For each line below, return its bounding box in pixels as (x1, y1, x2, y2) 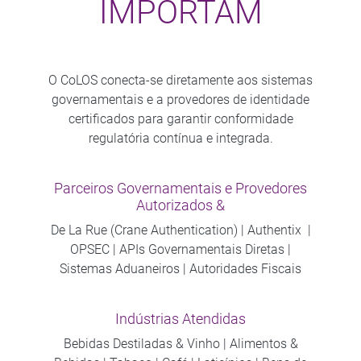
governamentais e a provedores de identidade (52, 91, 309, 107)
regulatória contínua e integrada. (88, 130, 273, 146)
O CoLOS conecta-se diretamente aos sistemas (48, 72, 313, 88)
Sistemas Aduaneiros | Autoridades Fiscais (60, 260, 301, 276)
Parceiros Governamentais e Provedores (54, 180, 307, 197)
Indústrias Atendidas (115, 310, 246, 327)
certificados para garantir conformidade (68, 110, 293, 127)
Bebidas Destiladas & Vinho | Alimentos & (63, 335, 298, 351)
